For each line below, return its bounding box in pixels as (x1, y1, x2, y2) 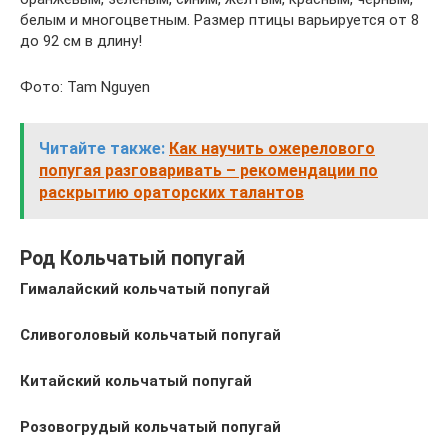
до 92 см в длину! (20, 32, 142, 50)
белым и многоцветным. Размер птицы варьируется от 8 (20, 11, 419, 29)
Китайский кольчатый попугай (20, 372, 252, 390)
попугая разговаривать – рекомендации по (39, 161, 378, 180)
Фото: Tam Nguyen (20, 78, 150, 96)
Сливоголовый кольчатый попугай (20, 326, 281, 344)
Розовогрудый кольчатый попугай (20, 418, 281, 436)
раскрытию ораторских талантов (39, 183, 304, 202)
